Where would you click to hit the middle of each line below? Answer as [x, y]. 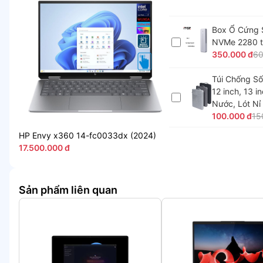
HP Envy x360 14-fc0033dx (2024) [87, 135]
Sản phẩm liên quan [68, 190]
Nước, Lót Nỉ [236, 104]
